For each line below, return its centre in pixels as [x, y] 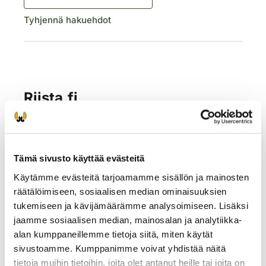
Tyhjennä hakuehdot [67, 20]
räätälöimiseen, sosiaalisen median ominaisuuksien [120, 191]
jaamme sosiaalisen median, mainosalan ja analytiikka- [128, 220]
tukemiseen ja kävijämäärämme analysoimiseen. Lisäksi [131, 205]
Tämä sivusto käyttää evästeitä [79, 159]
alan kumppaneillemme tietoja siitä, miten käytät [113, 234]
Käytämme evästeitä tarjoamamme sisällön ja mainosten [131, 177]
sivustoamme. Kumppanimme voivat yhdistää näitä [120, 248]
